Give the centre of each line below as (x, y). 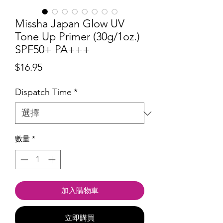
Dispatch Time (43, 92)
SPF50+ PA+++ (53, 50)
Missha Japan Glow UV (70, 24)
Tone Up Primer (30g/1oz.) (77, 37)
